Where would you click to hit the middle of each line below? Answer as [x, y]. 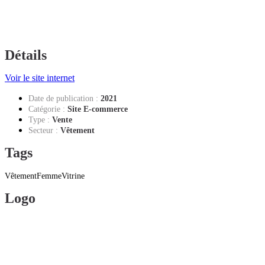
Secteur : [43, 130]
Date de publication [61, 98]
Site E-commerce [98, 109]
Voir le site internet [40, 77]
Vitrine [73, 176]
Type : [39, 119]
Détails [26, 55]
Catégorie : [47, 109]
